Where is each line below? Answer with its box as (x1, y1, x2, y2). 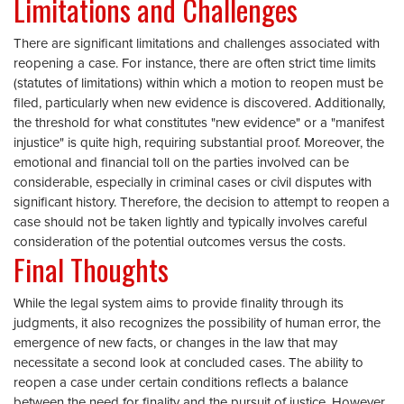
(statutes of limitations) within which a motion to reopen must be (14, 77, 383, 90)
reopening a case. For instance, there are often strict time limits (14, 57, 376, 70)
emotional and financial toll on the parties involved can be (14, 156, 349, 170)
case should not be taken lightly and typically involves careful (14, 216, 367, 229)
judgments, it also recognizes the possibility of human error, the (14, 317, 381, 330)
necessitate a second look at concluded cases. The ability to (14, 356, 363, 370)
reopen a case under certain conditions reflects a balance (14, 376, 348, 390)
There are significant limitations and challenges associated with (14, 37, 380, 50)
